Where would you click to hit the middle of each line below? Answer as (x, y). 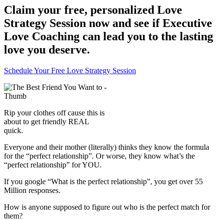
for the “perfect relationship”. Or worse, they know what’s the (99, 156)
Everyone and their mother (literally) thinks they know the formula (107, 147)
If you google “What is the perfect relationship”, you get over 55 (103, 182)
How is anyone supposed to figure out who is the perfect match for (107, 207)
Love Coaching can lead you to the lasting (109, 37)
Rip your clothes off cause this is (54, 113)
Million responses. (32, 191)
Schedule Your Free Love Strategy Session (70, 71)
